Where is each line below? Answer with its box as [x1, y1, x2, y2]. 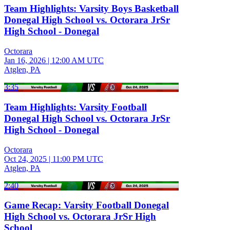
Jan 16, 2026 [4, 56, 46, 65]
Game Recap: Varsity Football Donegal [4, 200, 169, 211]
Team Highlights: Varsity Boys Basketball [4, 3, 179, 14]
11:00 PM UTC [52, 154, 103, 163]
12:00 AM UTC [51, 56, 104, 65]
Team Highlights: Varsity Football [4, 101, 147, 112]
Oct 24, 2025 [4, 154, 47, 163]
